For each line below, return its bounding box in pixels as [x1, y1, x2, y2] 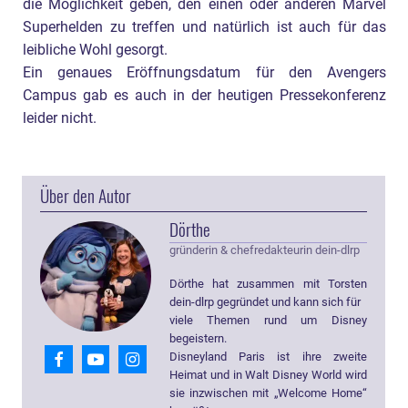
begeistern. [168, 331, 227, 345]
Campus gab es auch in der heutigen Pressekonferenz [23, 87, 386, 104]
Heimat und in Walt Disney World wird [168, 367, 367, 382]
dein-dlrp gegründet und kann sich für [168, 294, 361, 309]
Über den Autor [40, 181, 131, 209]
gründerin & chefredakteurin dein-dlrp [168, 242, 360, 257]
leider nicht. [23, 109, 97, 127]
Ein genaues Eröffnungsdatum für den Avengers [23, 64, 386, 81]
